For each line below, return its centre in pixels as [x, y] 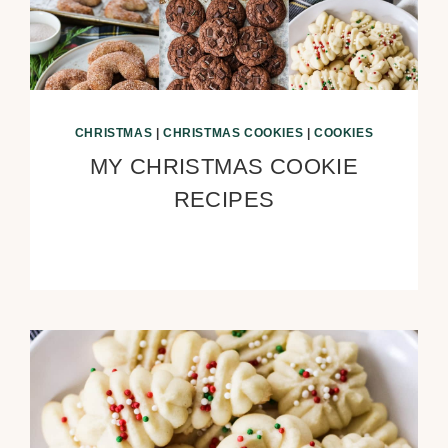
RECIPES [224, 200]
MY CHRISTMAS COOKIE [224, 167]
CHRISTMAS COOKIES [233, 133]
